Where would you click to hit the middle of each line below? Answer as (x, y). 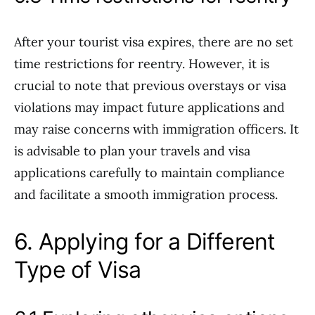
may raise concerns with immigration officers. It (156, 129)
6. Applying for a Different (145, 242)
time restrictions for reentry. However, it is (142, 64)
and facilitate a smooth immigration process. (146, 194)
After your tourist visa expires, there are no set (154, 42)
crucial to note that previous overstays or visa (150, 85)
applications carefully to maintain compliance (149, 173)
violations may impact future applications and (149, 107)
